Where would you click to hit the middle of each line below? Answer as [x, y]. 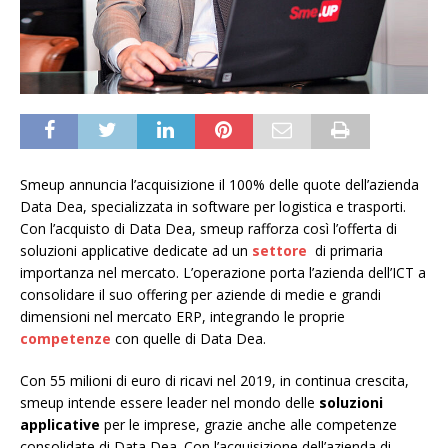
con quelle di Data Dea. [188, 338]
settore [279, 250]
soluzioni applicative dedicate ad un [136, 250]
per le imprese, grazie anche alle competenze [248, 424]
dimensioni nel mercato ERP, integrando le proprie [182, 316]
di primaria [347, 250]
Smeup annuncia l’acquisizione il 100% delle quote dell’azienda [219, 184]
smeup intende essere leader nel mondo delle [169, 402]
